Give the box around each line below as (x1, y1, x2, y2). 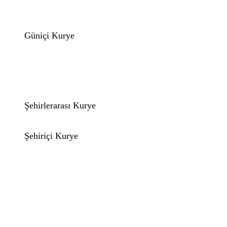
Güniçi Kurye (24, 30, 74, 41)
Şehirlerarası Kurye (24, 100, 96, 110)
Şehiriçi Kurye (24, 131, 78, 141)
